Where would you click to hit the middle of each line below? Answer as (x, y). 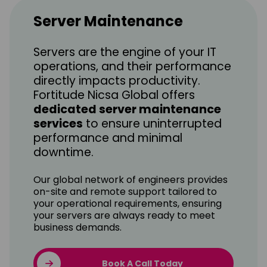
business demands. (77, 227)
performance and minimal (108, 138)
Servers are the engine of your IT (125, 52)
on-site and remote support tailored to (125, 191)
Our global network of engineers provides (131, 179)
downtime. (63, 152)
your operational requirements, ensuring (128, 203)
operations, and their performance (132, 66)
